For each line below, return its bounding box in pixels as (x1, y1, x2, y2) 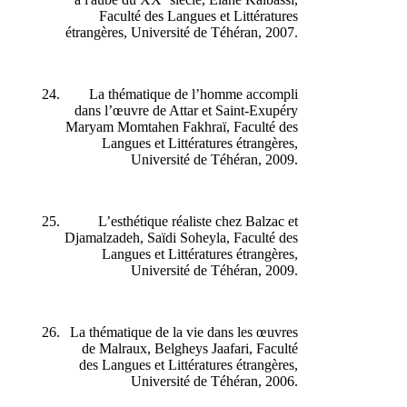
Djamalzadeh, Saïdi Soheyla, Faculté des (74, 229, 307, 245)
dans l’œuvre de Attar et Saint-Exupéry (84, 102, 307, 118)
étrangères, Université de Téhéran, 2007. (74, 24, 307, 40)
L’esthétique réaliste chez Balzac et (107, 213, 307, 229)
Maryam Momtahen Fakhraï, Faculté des (74, 118, 307, 134)
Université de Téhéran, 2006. (140, 372, 307, 389)
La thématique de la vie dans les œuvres (79, 323, 307, 340)
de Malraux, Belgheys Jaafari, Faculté (91, 340, 307, 356)
